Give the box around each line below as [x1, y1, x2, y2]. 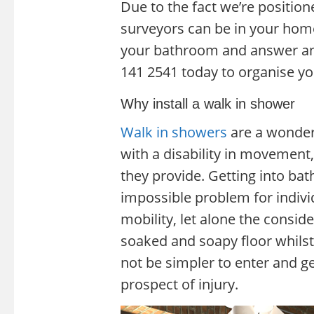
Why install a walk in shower [121, 95, 295, 111]
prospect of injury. [121, 274, 238, 294]
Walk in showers [121, 122, 227, 142]
